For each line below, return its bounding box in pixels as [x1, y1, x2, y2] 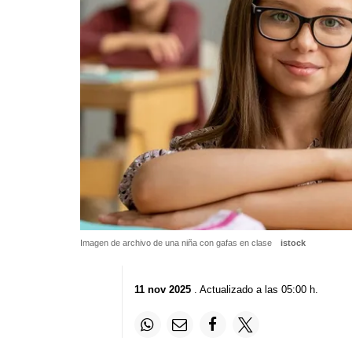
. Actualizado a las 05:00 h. [190, 284, 318, 296]
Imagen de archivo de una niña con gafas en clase [80, 237, 274, 247]
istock [280, 237, 306, 247]
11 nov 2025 [134, 284, 191, 296]
